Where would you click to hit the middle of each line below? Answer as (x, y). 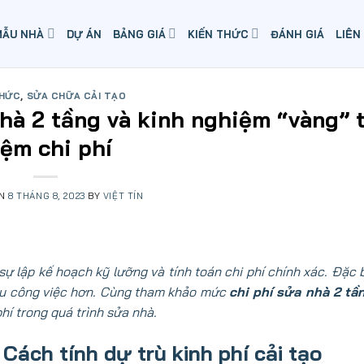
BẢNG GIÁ (139, 34)
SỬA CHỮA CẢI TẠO (76, 96)
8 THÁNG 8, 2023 (47, 195)
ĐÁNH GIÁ (297, 34)
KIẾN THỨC (218, 34)
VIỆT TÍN (123, 195)
